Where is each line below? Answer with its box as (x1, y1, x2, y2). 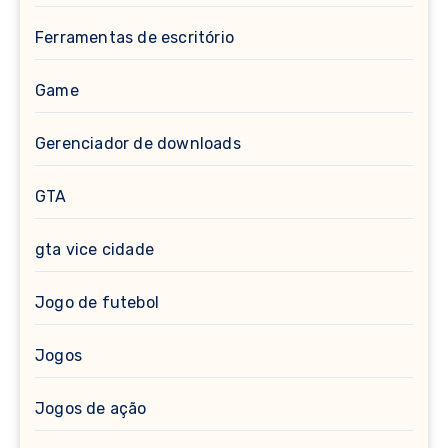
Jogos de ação (35, 398, 147, 418)
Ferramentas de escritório (35, 27, 234, 47)
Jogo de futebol (35, 292, 159, 312)
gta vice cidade (35, 239, 154, 259)
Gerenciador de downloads (35, 133, 241, 153)
